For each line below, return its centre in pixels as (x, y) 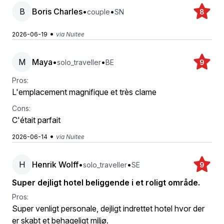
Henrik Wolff (55, 164)
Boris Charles (57, 11)
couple (98, 11)
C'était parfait (36, 120)
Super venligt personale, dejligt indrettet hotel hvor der (108, 208)
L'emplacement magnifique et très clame (84, 92)
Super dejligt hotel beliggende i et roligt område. (106, 182)
